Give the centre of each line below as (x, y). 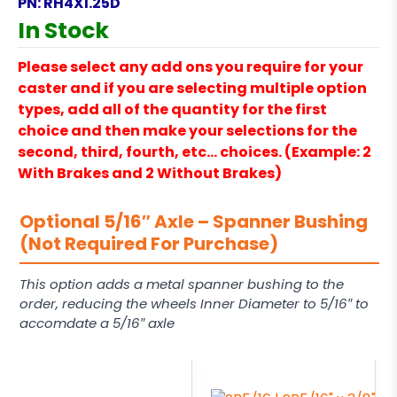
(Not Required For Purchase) (149, 244)
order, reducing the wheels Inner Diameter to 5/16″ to (194, 304)
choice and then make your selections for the (187, 131)
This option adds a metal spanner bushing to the (182, 284)
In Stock (63, 31)
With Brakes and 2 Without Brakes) (150, 173)
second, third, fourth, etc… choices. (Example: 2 (195, 152)
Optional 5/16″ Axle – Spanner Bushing (194, 222)
